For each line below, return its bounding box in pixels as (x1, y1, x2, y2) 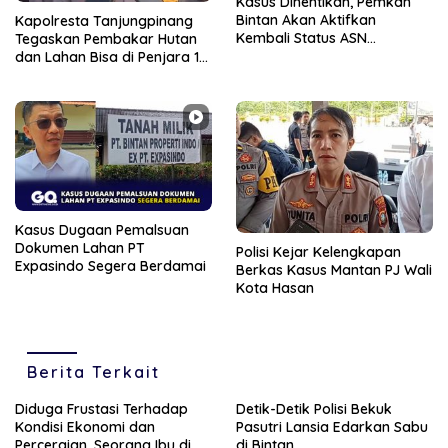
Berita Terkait (27, 361, 160, 382)
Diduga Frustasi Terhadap (15, 399, 188, 418)
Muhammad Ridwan (236, 47, 369, 66)
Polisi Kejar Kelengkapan (236, 242, 401, 261)
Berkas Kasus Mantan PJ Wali (236, 260, 432, 279)
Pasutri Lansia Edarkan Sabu (236, 417, 428, 436)
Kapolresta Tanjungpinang (15, 12, 193, 31)
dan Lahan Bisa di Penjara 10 (15, 48, 208, 67)
